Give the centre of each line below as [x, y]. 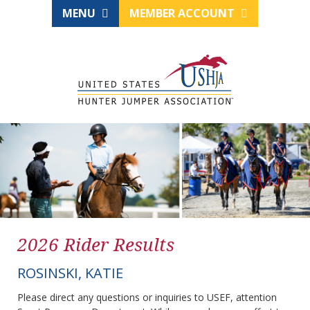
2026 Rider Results [96, 245]
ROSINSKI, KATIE [70, 273]
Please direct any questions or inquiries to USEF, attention [147, 298]
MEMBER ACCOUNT [183, 13]
